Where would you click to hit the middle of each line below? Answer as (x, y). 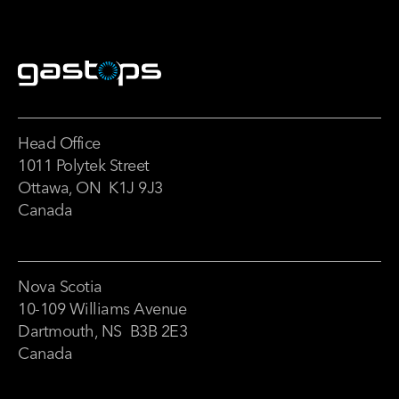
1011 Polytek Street (84, 166)
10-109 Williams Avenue (102, 309)
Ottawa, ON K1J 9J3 (90, 188)
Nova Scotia (60, 287)
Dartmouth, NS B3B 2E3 (102, 331)
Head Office (59, 143)
